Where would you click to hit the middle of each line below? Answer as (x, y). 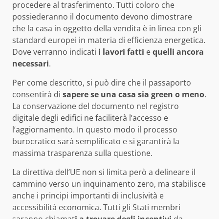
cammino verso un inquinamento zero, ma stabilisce (109, 184)
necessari (31, 63)
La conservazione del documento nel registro (96, 106)
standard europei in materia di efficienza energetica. (109, 40)
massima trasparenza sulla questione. (82, 153)
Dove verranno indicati (54, 52)
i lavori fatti (121, 52)
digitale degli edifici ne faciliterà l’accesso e (90, 118)
